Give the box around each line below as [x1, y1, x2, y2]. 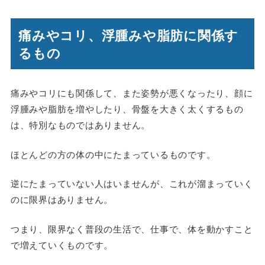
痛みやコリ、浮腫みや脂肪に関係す [18, 25, 239, 44]
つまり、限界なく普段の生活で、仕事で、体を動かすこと [10, 222, 253, 235]
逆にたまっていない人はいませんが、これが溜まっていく [10, 177, 253, 190]
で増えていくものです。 [10, 238, 114, 251]
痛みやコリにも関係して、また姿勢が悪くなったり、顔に [10, 86, 253, 99]
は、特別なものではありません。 [10, 118, 151, 131]
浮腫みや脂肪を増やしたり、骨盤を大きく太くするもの [10, 102, 244, 115]
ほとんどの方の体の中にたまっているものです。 [10, 147, 216, 160]
